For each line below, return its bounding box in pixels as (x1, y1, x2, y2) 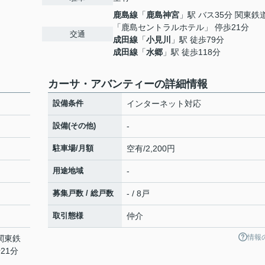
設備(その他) (53, 121, 96, 130)
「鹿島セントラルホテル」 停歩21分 (113, 22, 249, 32)
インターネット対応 (127, 99, 201, 108)
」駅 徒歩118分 (163, 47, 221, 57)
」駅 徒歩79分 (171, 35, 224, 44)
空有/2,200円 (127, 144, 175, 153)
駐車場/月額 (53, 144, 93, 153)
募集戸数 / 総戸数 (53, 189, 114, 198)
